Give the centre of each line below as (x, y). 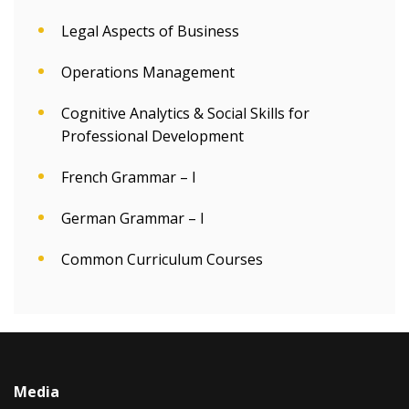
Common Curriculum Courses (162, 259)
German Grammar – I (133, 218)
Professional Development (152, 136)
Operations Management (148, 72)
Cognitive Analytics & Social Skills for (185, 113)
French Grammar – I (129, 177)
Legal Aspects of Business (150, 31)
